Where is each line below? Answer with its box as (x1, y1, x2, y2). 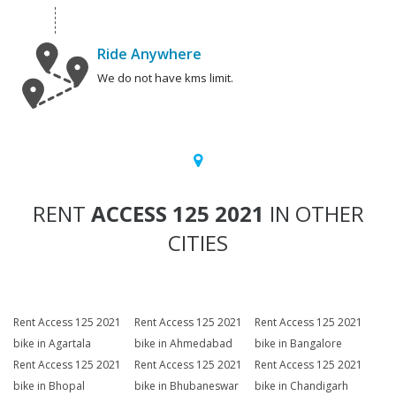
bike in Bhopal (13, 378, 85, 394)
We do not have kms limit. (97, 70, 233, 87)
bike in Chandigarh (255, 378, 349, 394)
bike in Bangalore (255, 336, 343, 352)
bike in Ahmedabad (133, 336, 232, 352)
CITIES (168, 228, 228, 258)
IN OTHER (263, 199, 364, 229)
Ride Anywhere (97, 44, 202, 65)
